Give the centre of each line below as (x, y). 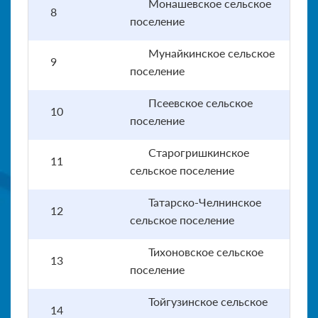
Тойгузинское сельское (208, 301)
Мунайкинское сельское (212, 53)
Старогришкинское (199, 152)
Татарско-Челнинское (205, 202)
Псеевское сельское (201, 102)
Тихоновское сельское (206, 251)
